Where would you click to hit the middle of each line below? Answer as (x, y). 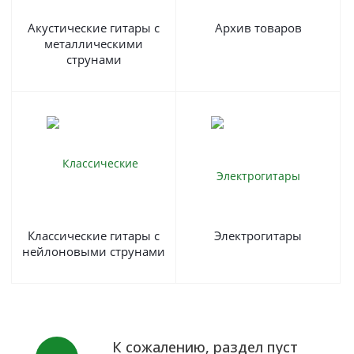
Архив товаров (258, 28)
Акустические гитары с (94, 28)
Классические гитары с (94, 235)
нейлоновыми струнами (94, 251)
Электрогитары (258, 235)
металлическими (94, 43)
